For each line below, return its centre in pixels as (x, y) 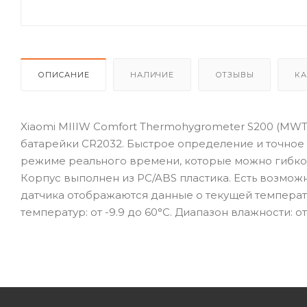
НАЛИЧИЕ (152, 74)
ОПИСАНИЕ (64, 74)
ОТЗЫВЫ (234, 74)
